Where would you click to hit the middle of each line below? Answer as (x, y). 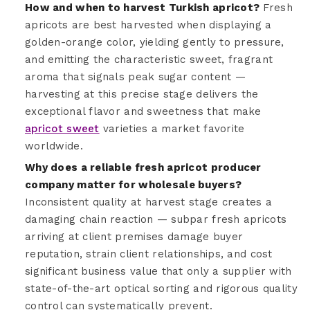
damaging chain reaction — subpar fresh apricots (156, 219)
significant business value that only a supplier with (158, 271)
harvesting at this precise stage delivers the (142, 94)
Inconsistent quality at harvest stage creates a (149, 202)
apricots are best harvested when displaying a (148, 25)
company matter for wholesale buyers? (134, 184)
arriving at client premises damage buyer (134, 236)
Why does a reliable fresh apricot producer (143, 167)
